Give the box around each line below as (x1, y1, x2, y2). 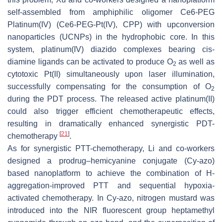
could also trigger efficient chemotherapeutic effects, (7, 107, 215, 115)
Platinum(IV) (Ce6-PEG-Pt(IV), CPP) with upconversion (7, 20, 215, 29)
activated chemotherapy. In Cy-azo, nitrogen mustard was (7, 193, 215, 202)
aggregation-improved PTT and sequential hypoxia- (7, 181, 215, 190)
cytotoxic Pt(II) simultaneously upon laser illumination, (7, 69, 215, 78)
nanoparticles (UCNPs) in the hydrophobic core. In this (7, 32, 215, 41)
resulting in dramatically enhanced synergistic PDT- (7, 119, 215, 128)
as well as (176, 57, 215, 66)
